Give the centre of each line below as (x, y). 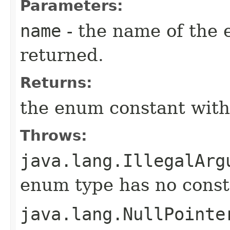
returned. (62, 55)
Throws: (54, 136)
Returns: (56, 83)
